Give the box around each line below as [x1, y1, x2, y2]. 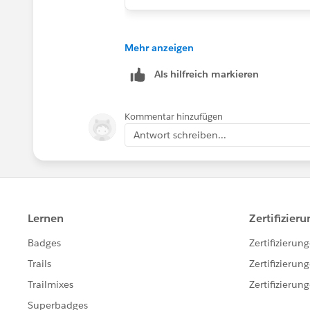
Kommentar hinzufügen [125, 110, 223, 122]
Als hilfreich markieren [154, 67, 259, 80]
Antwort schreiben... [134, 128, 226, 141]
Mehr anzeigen [125, 41, 194, 54]
